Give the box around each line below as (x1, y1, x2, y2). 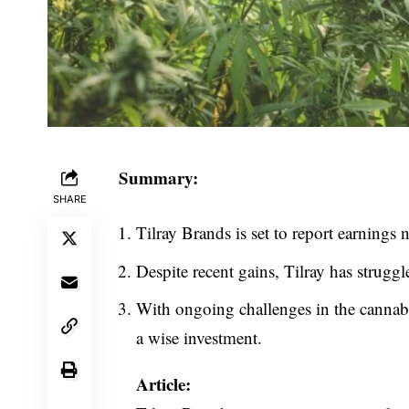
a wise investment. (136, 326, 262, 350)
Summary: (119, 164, 198, 190)
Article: (136, 372, 191, 397)
